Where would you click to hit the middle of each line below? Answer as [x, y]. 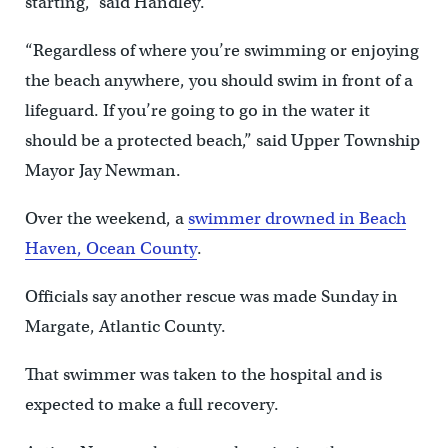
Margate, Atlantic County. [125, 327]
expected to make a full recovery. [151, 405]
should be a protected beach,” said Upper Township [222, 141]
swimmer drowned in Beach [296, 219]
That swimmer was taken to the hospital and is [203, 375]
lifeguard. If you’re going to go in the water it [197, 111]
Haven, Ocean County [110, 249]
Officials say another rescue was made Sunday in [211, 297]
